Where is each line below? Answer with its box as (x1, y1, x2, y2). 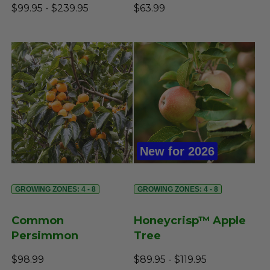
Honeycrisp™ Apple (133, 214, 246, 228)
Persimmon (11, 229, 78, 243)
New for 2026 (139, 145, 215, 159)
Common (11, 214, 64, 228)
